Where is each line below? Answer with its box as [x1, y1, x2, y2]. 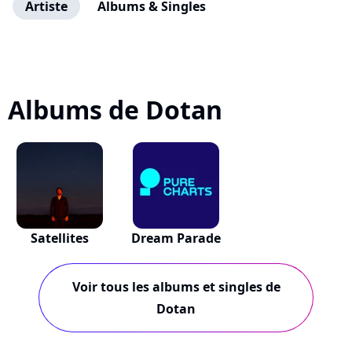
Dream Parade [130, 229, 221, 247]
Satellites [31, 229, 90, 247]
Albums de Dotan [8, 93, 222, 126]
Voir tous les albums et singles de [71, 278, 280, 295]
